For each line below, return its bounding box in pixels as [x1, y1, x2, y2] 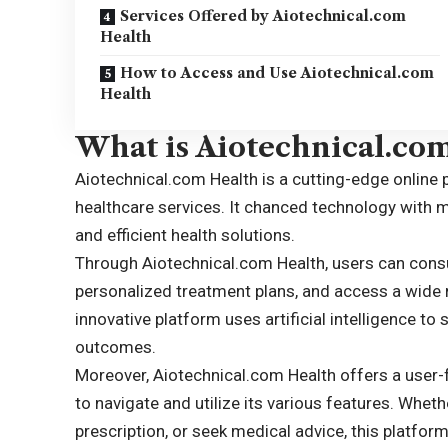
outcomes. [75, 337, 157, 357]
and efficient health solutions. [75, 225, 296, 245]
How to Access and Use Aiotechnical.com [120, 64, 435, 82]
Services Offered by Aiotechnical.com [120, 7, 407, 25]
